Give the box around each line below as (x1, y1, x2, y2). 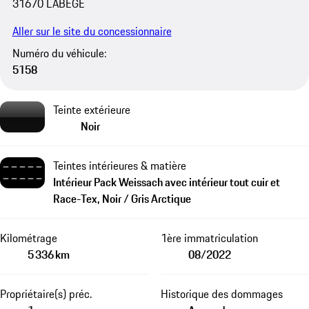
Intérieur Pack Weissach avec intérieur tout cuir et (53, 173, 280, 190)
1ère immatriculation (160, 229, 258, 246)
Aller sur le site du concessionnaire (12, 22, 172, 39)
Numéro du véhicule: (12, 45, 106, 62)
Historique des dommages (160, 285, 283, 302)
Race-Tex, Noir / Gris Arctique (53, 190, 191, 207)
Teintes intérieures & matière (53, 157, 186, 174)
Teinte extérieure (53, 101, 130, 118)
